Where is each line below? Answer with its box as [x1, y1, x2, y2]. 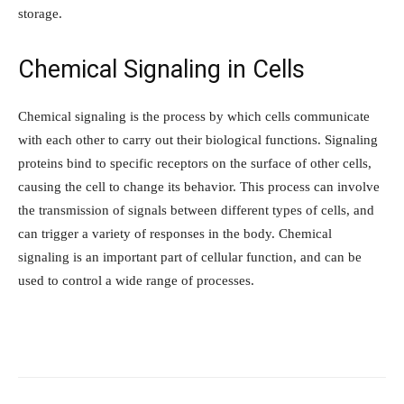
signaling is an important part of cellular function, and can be [18, 250, 362, 265]
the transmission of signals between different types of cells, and [18, 203, 374, 218]
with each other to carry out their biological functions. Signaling [18, 133, 378, 148]
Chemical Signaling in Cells [18, 55, 305, 85]
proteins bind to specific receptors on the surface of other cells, [18, 156, 372, 171]
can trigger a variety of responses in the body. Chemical [18, 226, 332, 242]
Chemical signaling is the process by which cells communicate [18, 109, 370, 124]
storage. [18, 6, 62, 22]
